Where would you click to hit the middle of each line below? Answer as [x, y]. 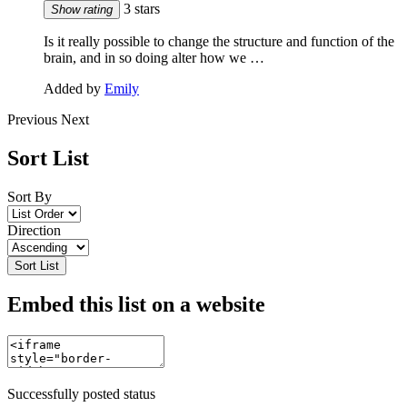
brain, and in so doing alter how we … [154, 57]
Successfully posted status [81, 394]
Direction [34, 230]
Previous [34, 119]
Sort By [30, 196]
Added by [74, 88]
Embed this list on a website [136, 305]
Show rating [82, 9]
